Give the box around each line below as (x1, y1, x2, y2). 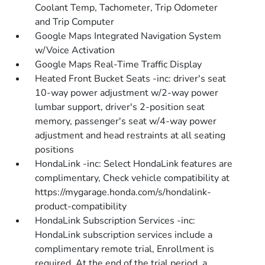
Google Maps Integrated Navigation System (35, 30, 222, 43)
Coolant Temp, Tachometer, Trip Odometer (35, 1, 218, 14)
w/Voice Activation (35, 44, 115, 57)
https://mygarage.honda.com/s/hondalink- (35, 186, 212, 199)
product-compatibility (35, 200, 127, 213)
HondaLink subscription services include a (35, 228, 213, 241)
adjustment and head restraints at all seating (35, 129, 226, 142)
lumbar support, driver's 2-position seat (35, 101, 205, 114)
